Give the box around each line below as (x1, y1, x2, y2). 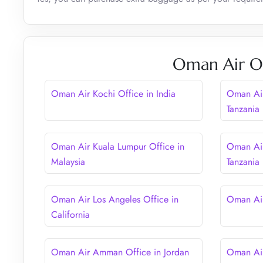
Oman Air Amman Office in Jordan (51, 245, 189, 259)
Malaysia (51, 154, 85, 168)
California (51, 207, 90, 221)
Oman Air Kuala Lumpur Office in (51, 139, 184, 153)
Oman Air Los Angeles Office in (51, 192, 178, 206)
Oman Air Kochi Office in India (51, 86, 176, 100)
